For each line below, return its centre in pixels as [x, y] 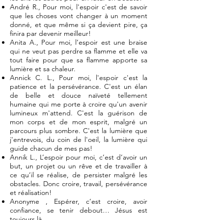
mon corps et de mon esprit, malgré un [79, 122]
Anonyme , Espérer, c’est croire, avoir [79, 201]
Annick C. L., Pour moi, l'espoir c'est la [79, 78]
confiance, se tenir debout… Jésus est [79, 210]
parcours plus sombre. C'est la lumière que [79, 131]
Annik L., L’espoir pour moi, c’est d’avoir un [79, 157]
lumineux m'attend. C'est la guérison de [79, 113]
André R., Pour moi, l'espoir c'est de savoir [79, 7]
